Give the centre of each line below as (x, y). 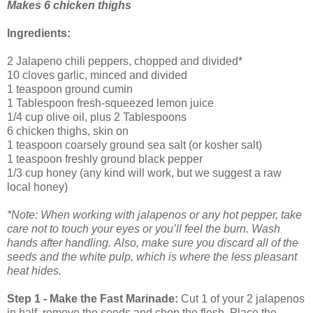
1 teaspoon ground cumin (70, 89)
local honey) (37, 187)
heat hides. (36, 270)
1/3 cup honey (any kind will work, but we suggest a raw (144, 173)
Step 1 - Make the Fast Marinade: (94, 298)
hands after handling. (60, 242)
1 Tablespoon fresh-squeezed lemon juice (110, 103)
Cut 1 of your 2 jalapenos (243, 298)
